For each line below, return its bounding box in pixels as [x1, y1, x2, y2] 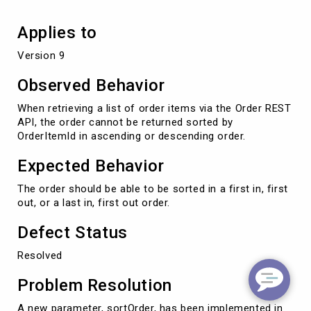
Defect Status [17, 222, 128, 242]
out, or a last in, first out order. [17, 196, 171, 209]
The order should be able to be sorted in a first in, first [17, 182, 288, 195]
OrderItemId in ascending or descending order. [17, 129, 246, 142]
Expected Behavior [17, 155, 165, 176]
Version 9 [17, 49, 65, 62]
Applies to [17, 22, 97, 42]
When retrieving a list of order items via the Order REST [17, 101, 292, 115]
